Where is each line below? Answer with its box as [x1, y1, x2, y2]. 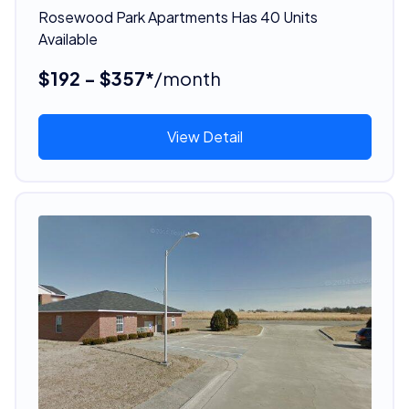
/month [153, 66, 221, 89]
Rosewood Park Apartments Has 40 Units [37, 6, 318, 26]
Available [37, 28, 98, 48]
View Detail [166, 126, 243, 146]
